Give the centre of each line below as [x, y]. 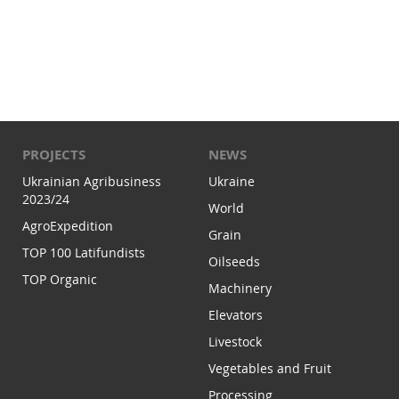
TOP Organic [60, 280]
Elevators [236, 315]
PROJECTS [54, 155]
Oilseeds [234, 262]
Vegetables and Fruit [270, 369]
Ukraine [232, 182]
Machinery [240, 289]
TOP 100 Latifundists [84, 253]
